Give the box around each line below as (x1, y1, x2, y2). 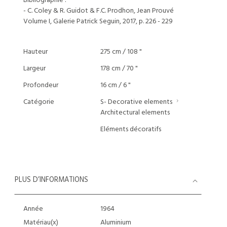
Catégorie (23, 96, 54, 108)
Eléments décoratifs (100, 124, 161, 135)
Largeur (23, 63, 46, 74)
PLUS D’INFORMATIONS (15, 174, 88, 186)
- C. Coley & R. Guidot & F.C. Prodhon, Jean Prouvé (23, 5, 174, 17)
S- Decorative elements (100, 96, 172, 108)
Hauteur (23, 46, 48, 58)
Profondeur (23, 80, 58, 91)
